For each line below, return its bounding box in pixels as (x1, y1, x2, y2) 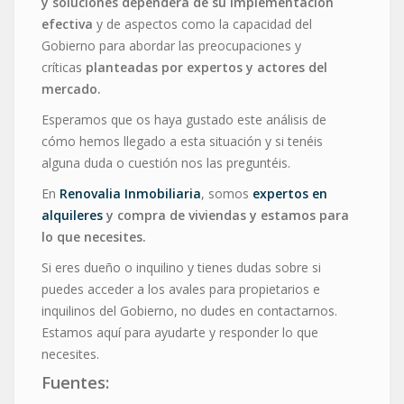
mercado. (41, 79, 101, 97)
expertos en (252, 184, 327, 202)
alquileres (41, 206, 103, 224)
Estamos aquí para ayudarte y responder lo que (41, 323, 318, 341)
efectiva (41, 14, 93, 32)
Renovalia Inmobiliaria (60, 184, 201, 202)
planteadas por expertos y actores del (86, 58, 327, 76)
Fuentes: (41, 371, 114, 393)
